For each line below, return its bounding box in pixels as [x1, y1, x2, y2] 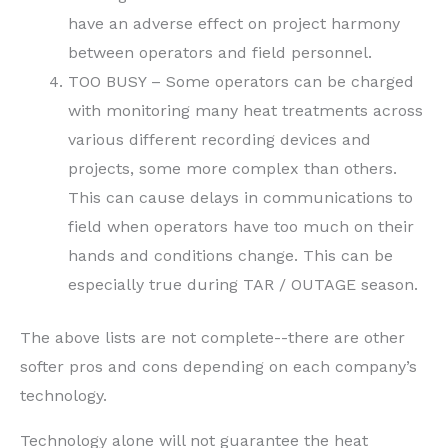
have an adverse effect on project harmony [68, 13, 400, 33]
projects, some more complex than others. [68, 158, 397, 178]
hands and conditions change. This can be [68, 245, 393, 265]
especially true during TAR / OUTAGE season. [68, 274, 418, 294]
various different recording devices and [68, 129, 371, 149]
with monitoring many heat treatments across [68, 100, 423, 120]
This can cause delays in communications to [68, 187, 413, 207]
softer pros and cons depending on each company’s [20, 356, 417, 376]
